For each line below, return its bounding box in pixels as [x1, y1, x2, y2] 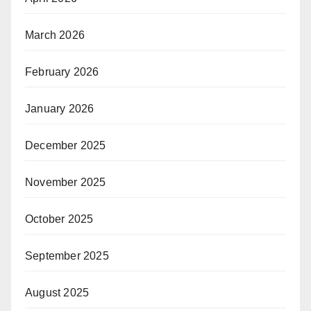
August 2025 [25, 287, 90, 299]
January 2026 [25, 103, 94, 115]
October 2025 [25, 213, 94, 226]
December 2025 [25, 140, 106, 152]
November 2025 [25, 176, 106, 189]
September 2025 [25, 250, 109, 262]
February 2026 [25, 66, 99, 78]
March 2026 [25, 29, 85, 42]
